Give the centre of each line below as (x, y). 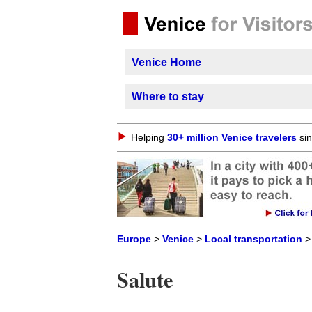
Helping (149, 137)
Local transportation (253, 239)
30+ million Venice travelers (232, 137)
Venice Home (166, 62)
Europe (134, 239)
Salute (145, 280)
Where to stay (168, 96)
